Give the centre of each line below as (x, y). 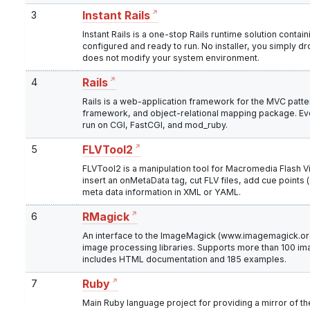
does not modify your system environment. (171, 58)
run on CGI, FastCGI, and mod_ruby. (155, 125)
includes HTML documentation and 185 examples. (184, 259)
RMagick (106, 217)
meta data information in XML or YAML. (162, 192)
